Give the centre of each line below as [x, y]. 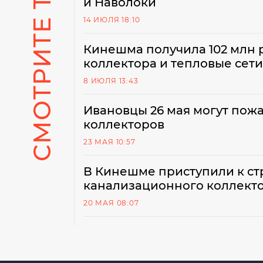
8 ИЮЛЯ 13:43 [111, 81]
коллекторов [124, 124]
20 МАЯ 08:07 [111, 203]
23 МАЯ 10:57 [109, 142]
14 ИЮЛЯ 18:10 [112, 20]
